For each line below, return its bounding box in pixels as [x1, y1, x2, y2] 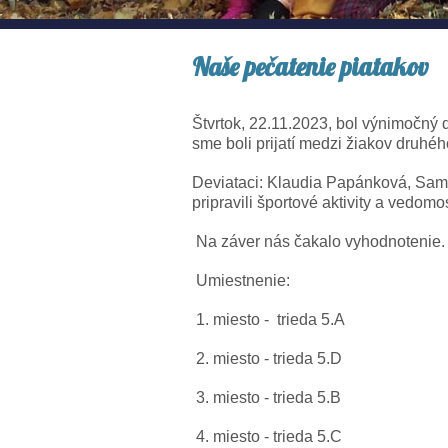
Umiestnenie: [192, 272, 290, 289]
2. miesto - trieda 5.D [192, 350, 342, 367]
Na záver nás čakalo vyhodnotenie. [192, 233, 445, 250]
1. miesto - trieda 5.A [192, 311, 345, 328]
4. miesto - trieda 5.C [192, 428, 342, 445]
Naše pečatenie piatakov [192, 51, 429, 82]
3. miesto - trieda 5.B [192, 389, 341, 406]
